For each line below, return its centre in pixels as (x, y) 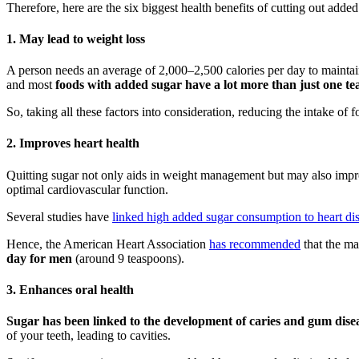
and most (31, 85)
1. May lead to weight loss (76, 38)
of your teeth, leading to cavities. (89, 336)
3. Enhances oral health (70, 290)
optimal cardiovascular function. (87, 189)
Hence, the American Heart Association (108, 244)
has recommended (255, 244)
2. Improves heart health (73, 143)
